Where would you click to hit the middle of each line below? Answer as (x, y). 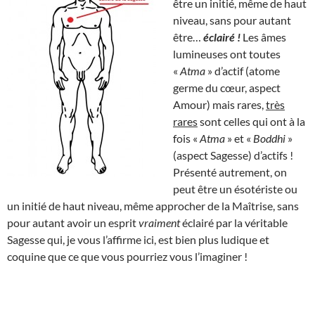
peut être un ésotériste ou (235, 188)
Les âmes (263, 37)
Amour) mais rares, (219, 104)
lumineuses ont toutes (227, 53)
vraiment (159, 222)
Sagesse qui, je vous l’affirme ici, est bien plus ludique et (138, 239)
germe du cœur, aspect (227, 87)
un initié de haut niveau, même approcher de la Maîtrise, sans (153, 205)
